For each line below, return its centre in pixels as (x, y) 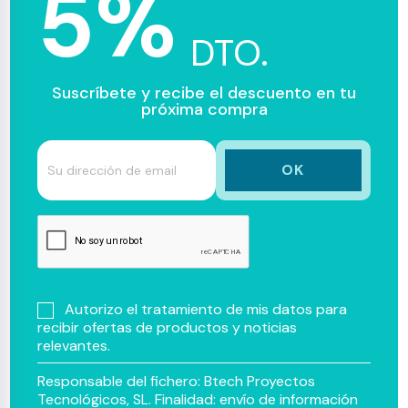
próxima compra (204, 109)
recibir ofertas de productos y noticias (168, 328)
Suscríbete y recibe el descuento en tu (204, 93)
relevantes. (74, 346)
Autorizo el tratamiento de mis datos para (206, 309)
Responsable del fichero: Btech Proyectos (177, 382)
